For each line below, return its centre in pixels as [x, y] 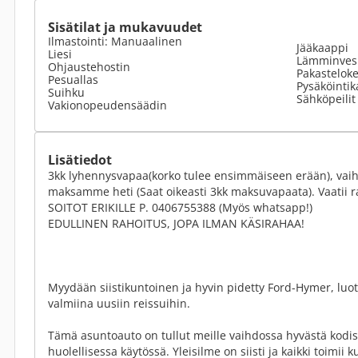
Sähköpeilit [326, 99]
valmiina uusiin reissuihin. [119, 303]
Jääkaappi [322, 48]
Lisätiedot [80, 160]
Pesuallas [73, 80]
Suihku [66, 92]
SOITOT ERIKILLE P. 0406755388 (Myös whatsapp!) [180, 207]
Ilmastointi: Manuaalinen [115, 41]
